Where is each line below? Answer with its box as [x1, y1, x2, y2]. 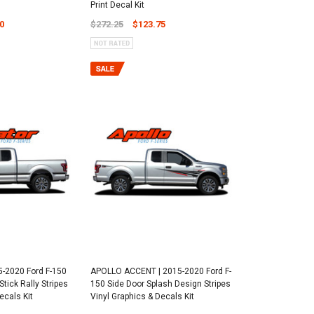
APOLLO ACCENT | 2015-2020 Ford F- [90, 266, 231, 277]
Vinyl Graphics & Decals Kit [90, 292, 194, 302]
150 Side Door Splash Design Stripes [90, 279, 231, 289]
